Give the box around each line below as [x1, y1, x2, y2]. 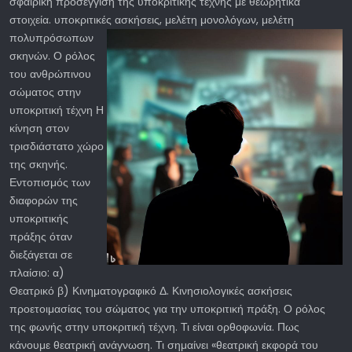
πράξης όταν [9, 228, 72, 244]
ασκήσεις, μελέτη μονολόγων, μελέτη [115, 11, 294, 27]
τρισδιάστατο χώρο [9, 137, 104, 154]
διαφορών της [9, 192, 78, 208]
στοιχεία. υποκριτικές [9, 11, 115, 27]
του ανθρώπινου [9, 65, 91, 82]
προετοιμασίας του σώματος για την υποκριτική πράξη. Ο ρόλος [9, 300, 325, 317]
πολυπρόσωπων [9, 29, 93, 46]
